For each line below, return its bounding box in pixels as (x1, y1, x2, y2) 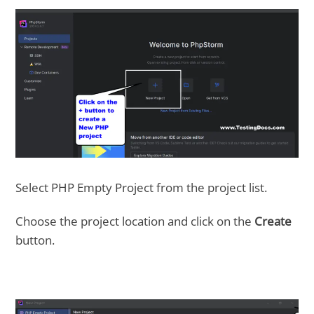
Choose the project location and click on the (15, 213, 255, 230)
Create (254, 213, 292, 230)
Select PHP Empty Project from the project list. (15, 179, 268, 196)
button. (15, 232, 55, 249)
